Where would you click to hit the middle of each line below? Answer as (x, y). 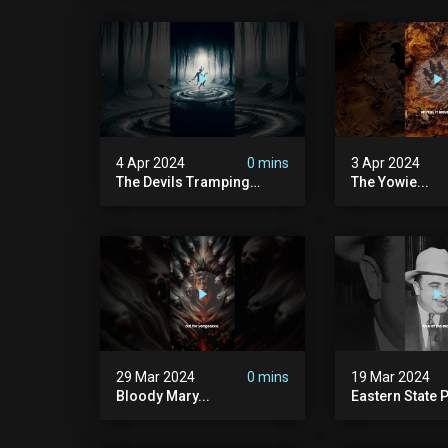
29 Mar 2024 (155, 377)
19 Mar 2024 (390, 377)
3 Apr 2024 (385, 163)
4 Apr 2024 (150, 163)
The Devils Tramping (183, 182)
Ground (141, 198)
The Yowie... (389, 182)
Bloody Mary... (163, 396)
